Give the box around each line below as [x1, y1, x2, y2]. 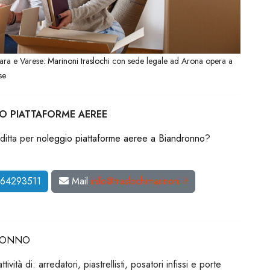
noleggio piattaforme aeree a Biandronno [37, 131, 206, 146]
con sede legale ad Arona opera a [110, 55, 233, 67]
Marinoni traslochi [48, 55, 110, 67]
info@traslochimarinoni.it [91, 174, 188, 189]
